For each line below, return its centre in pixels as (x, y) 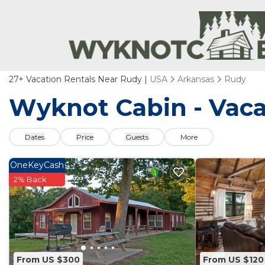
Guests (137, 137)
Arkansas (196, 79)
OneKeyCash (37, 165)
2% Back (30, 179)
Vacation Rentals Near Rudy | (87, 79)
